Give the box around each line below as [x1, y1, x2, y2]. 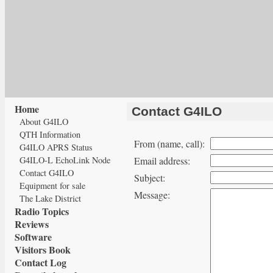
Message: [134, 188, 170, 201]
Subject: [134, 171, 165, 184]
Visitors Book [15, 243, 71, 257]
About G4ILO [19, 116, 68, 127]
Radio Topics [15, 204, 69, 218]
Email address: [134, 154, 190, 167]
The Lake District [19, 193, 81, 204]
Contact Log [15, 255, 66, 269]
